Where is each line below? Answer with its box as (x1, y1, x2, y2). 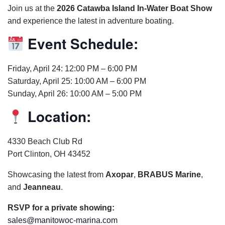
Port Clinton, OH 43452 (8, 150, 90, 158)
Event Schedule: (23, 33, 138, 54)
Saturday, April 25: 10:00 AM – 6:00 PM (8, 77, 146, 85)
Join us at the (8, 4, 57, 13)
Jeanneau (23, 183, 61, 191)
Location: (23, 106, 91, 127)
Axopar (105, 170, 134, 179)
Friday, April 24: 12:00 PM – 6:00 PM (8, 64, 137, 73)
